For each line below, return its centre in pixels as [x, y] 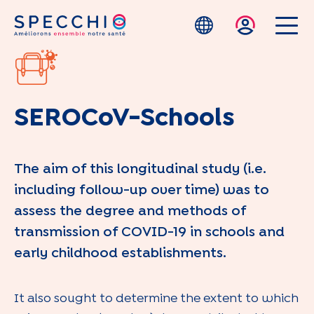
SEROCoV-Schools [124, 119]
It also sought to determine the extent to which [156, 299]
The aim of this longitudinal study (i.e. [140, 169]
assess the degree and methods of [130, 211]
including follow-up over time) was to [142, 190]
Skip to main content [212, 27]
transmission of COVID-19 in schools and [149, 232]
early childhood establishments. [120, 253]
